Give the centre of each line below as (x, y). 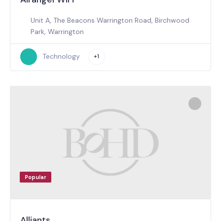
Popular (36, 177)
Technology (61, 56)
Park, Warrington (57, 31)
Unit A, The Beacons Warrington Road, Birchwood (110, 20)
